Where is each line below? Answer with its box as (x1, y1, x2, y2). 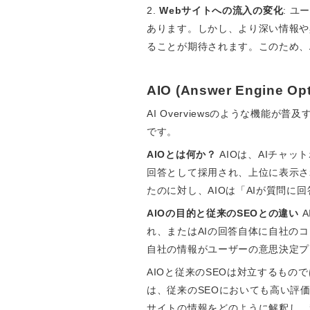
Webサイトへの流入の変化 (159, 5, 284, 17)
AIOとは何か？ (147, 149, 217, 161)
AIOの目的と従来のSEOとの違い (147, 208, 299, 219)
